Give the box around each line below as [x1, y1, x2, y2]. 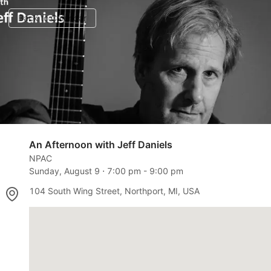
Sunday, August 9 [29, 165, 100, 176]
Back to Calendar [18, 13, 87, 23]
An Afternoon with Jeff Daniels [29, 138, 172, 151]
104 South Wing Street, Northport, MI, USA [29, 185, 200, 196]
